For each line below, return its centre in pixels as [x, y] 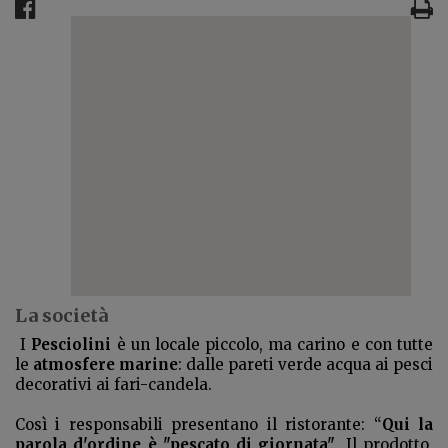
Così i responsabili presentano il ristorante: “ [198, 424]
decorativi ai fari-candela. [113, 384]
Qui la [407, 424]
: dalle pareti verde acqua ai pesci [305, 364]
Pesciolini [71, 344]
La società [61, 315]
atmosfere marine [105, 364]
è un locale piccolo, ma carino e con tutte [272, 344]
